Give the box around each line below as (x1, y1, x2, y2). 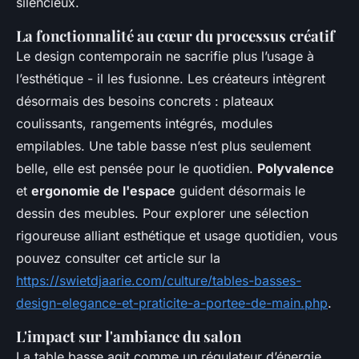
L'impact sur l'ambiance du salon (16, 326, 241, 347)
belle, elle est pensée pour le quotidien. (16, 160, 257, 177)
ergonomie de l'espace (31, 183, 175, 200)
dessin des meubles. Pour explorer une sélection (16, 205, 309, 222)
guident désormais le (175, 183, 305, 200)
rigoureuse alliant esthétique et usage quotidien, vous (16, 228, 337, 244)
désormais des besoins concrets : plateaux (16, 93, 274, 110)
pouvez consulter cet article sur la (16, 250, 220, 267)
